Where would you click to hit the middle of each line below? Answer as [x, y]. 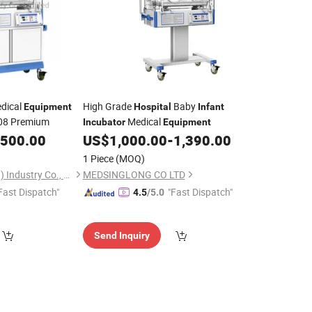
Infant [211, 107]
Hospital [152, 107]
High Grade [108, 106]
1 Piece [98, 158]
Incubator [104, 122]
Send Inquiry [122, 235]
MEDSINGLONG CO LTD [134, 174]
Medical [144, 122]
